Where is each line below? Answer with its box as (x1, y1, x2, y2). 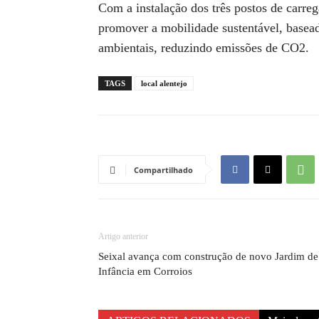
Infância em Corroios (98, 266, 192, 277)
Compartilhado (134, 164, 193, 175)
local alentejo (141, 79, 187, 88)
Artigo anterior (98, 231, 148, 241)
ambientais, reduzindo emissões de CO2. (98, 41, 309, 55)
